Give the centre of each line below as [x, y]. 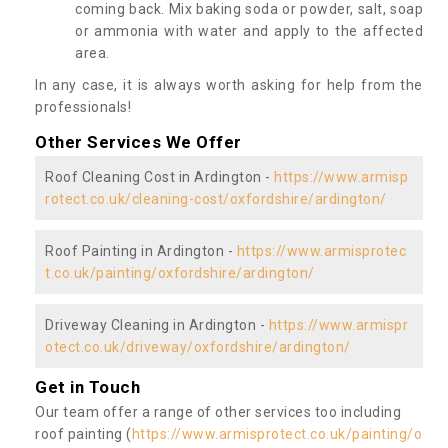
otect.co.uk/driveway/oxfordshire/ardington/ [198, 347]
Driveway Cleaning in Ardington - [157, 325]
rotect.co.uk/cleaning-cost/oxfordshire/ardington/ [216, 199]
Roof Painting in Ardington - [141, 251]
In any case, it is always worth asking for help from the [229, 85]
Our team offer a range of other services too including [218, 412]
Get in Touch [87, 387]
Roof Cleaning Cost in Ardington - [159, 177]
